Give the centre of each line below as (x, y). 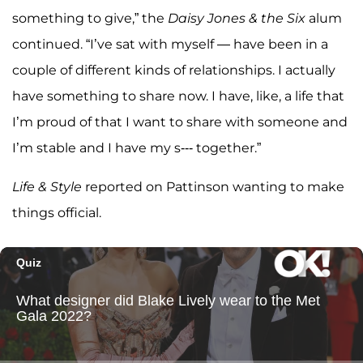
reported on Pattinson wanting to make (213, 187)
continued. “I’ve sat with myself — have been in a (170, 45)
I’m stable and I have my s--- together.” (137, 148)
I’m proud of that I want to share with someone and (180, 122)
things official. (57, 213)
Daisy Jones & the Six (237, 19)
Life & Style (47, 187)
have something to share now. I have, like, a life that (178, 96)
